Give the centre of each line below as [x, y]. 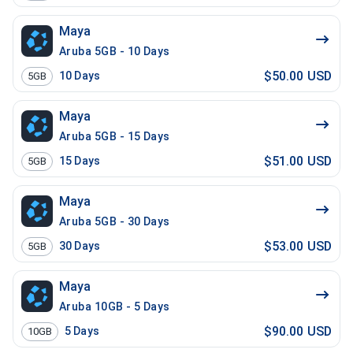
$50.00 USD [297, 76]
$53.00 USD [297, 246]
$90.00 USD [297, 331]
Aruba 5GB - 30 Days [115, 221]
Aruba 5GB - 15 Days [115, 136]
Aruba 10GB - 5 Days [115, 307]
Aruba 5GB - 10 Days [115, 51]
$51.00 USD [297, 161]
